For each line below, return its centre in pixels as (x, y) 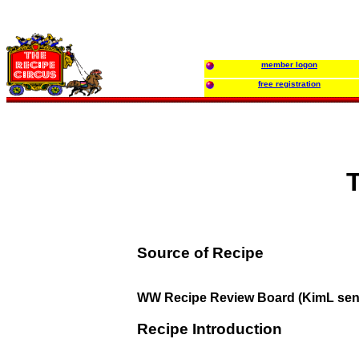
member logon (289, 65)
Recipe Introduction (210, 329)
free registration (289, 84)
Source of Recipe (200, 252)
